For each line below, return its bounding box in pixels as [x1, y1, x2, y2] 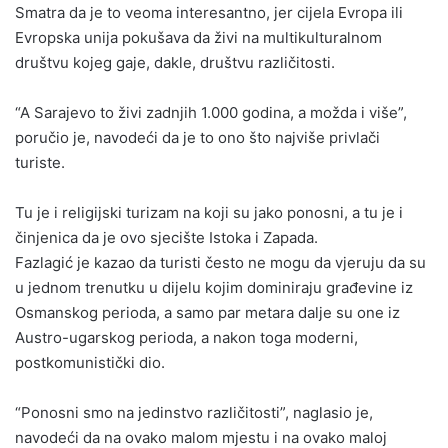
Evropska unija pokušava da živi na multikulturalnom [15, 27, 382, 47]
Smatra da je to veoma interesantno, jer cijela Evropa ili [15, 2, 403, 22]
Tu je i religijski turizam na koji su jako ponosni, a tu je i [15, 202, 403, 222]
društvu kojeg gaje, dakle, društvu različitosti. [15, 52, 335, 72]
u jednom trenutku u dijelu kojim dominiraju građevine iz [15, 277, 413, 297]
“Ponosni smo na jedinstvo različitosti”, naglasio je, [15, 402, 373, 422]
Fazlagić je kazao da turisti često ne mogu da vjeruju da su [15, 252, 426, 272]
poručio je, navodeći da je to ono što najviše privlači [15, 127, 380, 147]
